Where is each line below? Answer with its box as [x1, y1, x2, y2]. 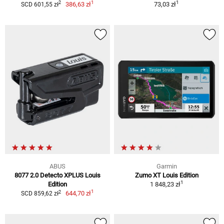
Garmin [156, 162, 177, 170]
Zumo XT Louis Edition [134, 171, 198, 179]
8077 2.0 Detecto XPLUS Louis [14, 171, 100, 179]
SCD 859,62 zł [20, 190, 58, 197]
